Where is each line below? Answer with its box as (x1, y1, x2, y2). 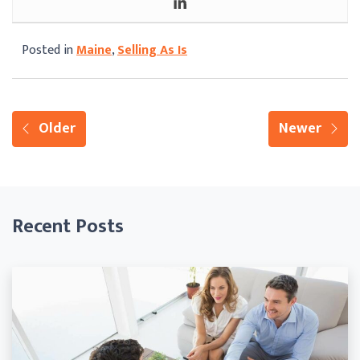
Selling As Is (117, 39, 187, 61)
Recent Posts (12, 210, 124, 243)
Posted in (22, 39, 76, 61)
